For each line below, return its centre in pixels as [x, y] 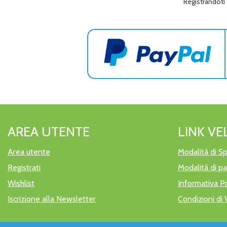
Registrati [24, 167]
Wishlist [21, 183]
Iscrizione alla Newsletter [52, 199]
